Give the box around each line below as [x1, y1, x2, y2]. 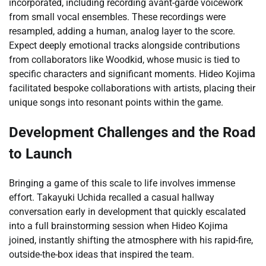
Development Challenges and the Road [9, 124, 256, 141]
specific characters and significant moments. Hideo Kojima [9, 68, 255, 80]
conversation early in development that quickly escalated [9, 205, 246, 217]
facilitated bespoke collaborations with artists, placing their [9, 83, 255, 94]
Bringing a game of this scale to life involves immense [9, 177, 235, 189]
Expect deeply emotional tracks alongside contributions [9, 40, 240, 52]
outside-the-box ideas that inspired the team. [9, 248, 194, 260]
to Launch [9, 145, 72, 163]
